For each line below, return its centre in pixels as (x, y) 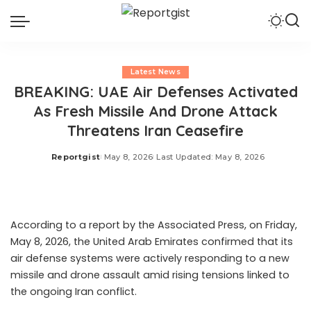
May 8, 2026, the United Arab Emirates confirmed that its (152, 242)
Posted (67, 162)
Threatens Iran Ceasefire (155, 130)
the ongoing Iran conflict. (74, 292)
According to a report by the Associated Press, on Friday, (154, 225)
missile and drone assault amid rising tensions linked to (150, 275)
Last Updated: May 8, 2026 (210, 157)
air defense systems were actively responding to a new (150, 258)
